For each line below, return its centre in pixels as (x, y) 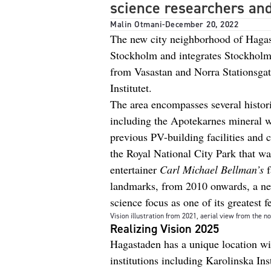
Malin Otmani (136, 24)
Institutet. (131, 88)
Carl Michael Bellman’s (212, 169)
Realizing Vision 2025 (165, 229)
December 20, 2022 (201, 24)
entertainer (135, 169)
